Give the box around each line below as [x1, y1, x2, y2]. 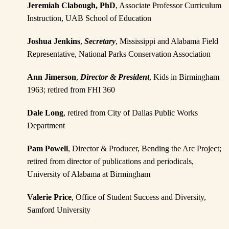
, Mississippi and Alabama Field [116, 37, 219, 46]
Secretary [84, 37, 116, 46]
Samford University [27, 205, 91, 215]
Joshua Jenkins [27, 37, 81, 46]
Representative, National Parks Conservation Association [27, 50, 211, 59]
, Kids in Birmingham [149, 73, 220, 82]
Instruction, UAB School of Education [27, 14, 152, 23]
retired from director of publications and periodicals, [27, 157, 194, 166]
